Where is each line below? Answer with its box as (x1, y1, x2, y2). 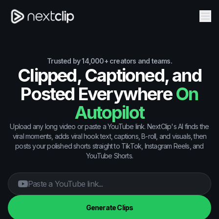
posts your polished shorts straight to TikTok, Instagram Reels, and (15, 141, 204, 150)
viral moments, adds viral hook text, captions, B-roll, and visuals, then (12, 131, 207, 140)
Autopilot (74, 101, 145, 123)
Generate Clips (86, 203, 133, 212)
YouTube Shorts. (86, 151, 133, 160)
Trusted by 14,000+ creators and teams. (47, 56, 172, 65)
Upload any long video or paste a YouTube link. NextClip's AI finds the (10, 122, 209, 131)
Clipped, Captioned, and (18, 64, 201, 86)
